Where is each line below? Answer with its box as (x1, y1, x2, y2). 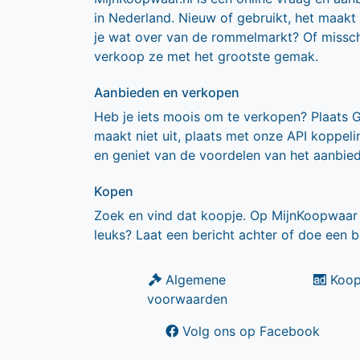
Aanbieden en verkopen (94, 84, 239, 100)
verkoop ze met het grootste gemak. (94, 48, 318, 64)
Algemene (161, 272, 226, 288)
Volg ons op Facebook (178, 323, 320, 339)
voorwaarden (146, 291, 227, 307)
